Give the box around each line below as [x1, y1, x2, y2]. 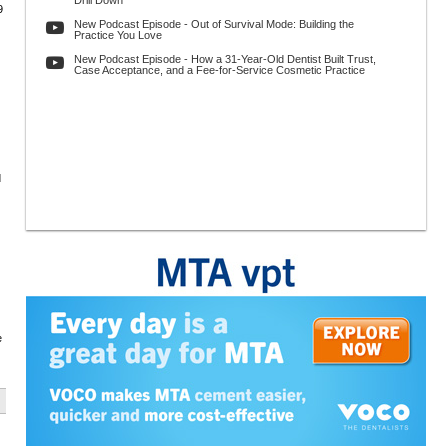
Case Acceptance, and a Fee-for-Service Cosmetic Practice [74, 64, 365, 76]
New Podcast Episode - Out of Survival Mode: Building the [74, 18, 354, 30]
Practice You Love [74, 29, 162, 41]
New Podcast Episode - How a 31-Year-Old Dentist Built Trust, [74, 53, 376, 65]
